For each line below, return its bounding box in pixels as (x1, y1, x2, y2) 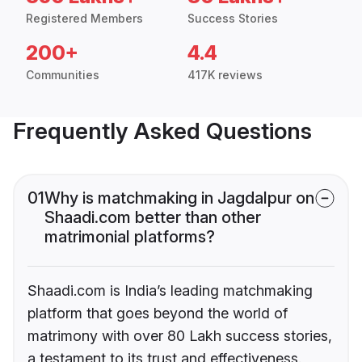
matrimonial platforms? (44, 227, 215, 247)
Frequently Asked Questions (13, 117, 312, 145)
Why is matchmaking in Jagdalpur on (44, 188, 314, 208)
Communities (26, 68, 99, 82)
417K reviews (187, 68, 263, 82)
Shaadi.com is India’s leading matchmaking (27, 282, 313, 300)
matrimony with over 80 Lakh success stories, (27, 327, 332, 345)
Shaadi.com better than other (44, 208, 261, 228)
